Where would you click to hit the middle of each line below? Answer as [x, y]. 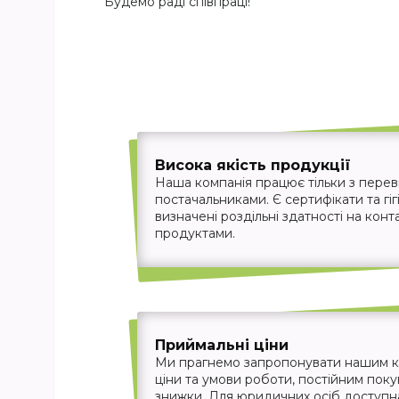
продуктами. [195, 234]
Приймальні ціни [222, 346]
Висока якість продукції [253, 166]
